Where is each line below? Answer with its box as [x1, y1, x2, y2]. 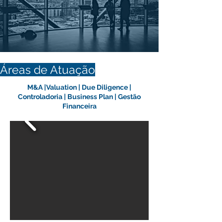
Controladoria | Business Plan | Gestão [18, 93, 141, 101]
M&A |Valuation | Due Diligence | [27, 83, 131, 91]
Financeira [62, 102, 97, 110]
